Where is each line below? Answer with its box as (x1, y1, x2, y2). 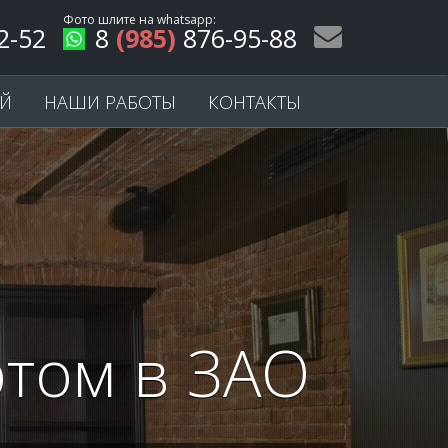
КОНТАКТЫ (208, 90, 301, 114)
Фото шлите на (63, 11, 157, 28)
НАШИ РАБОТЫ (44, 90, 176, 114)
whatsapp (157, 11, 213, 28)
